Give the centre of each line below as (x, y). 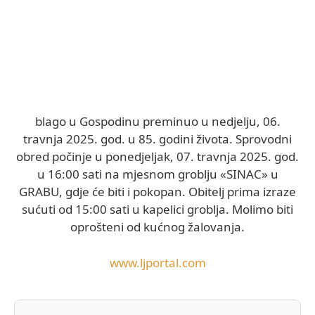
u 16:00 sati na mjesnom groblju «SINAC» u (157, 174)
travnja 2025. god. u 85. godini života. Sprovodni (157, 139)
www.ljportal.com (157, 262)
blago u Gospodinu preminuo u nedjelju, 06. (157, 121)
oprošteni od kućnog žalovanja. (157, 226)
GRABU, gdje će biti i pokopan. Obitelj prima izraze (157, 191)
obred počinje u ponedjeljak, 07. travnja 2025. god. (157, 156)
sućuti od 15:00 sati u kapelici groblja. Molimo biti (157, 209)
